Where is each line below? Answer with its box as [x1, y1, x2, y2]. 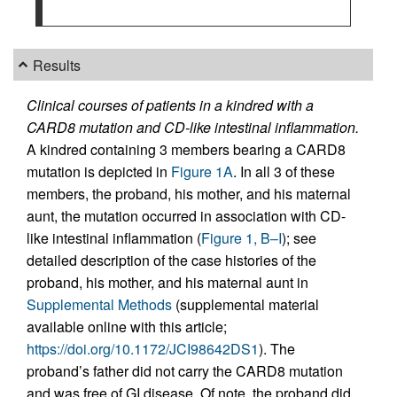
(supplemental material [172, 294, 319, 315]
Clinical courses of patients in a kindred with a [27, 95, 314, 115]
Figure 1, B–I [201, 228, 282, 248]
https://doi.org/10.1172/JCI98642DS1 [27, 339, 259, 359]
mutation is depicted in [27, 161, 171, 182]
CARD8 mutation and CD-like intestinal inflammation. [27, 117, 359, 137]
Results [33, 54, 82, 75]
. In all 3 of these [233, 161, 335, 182]
